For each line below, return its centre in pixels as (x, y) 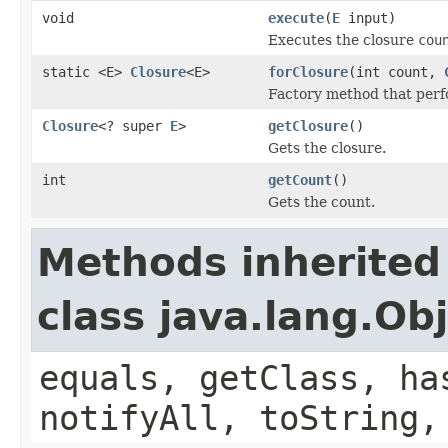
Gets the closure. (327, 147)
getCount (300, 179)
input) (368, 17)
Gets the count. (321, 201)
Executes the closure (343, 39)
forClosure (308, 71)
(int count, (396, 71)
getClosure (308, 125)
